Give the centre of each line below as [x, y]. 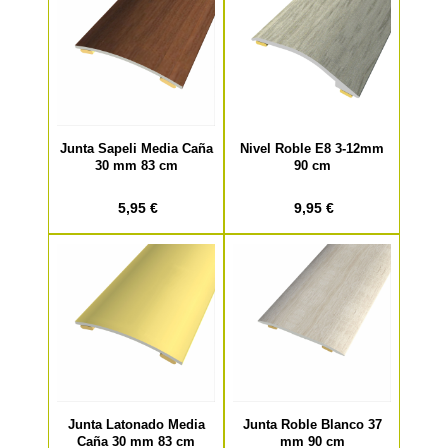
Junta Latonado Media [136, 424]
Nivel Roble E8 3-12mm [312, 148]
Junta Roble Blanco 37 [312, 424]
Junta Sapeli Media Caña [136, 148]
